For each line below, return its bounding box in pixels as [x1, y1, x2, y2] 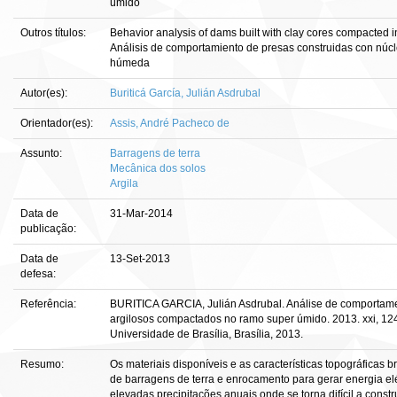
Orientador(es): [20, 117, 96, 129]
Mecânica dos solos [110, 162, 206, 175]
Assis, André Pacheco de [110, 117, 230, 129]
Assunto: [20, 147, 65, 160]
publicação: [20, 222, 79, 235]
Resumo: [20, 358, 66, 370]
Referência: [20, 298, 79, 310]
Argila [110, 177, 138, 190]
